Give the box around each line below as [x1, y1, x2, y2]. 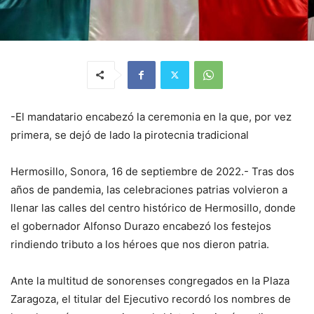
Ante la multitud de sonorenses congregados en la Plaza [11, 273, 289, 287]
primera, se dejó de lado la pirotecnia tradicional [11, 128, 249, 142]
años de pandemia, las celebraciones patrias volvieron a [11, 182, 287, 196]
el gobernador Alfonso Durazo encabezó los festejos [11, 219, 271, 233]
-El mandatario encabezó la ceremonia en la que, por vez [11, 109, 292, 123]
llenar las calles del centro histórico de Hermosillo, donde [11, 200, 296, 214]
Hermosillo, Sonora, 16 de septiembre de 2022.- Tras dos [11, 164, 294, 178]
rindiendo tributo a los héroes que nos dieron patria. [11, 237, 269, 251]
